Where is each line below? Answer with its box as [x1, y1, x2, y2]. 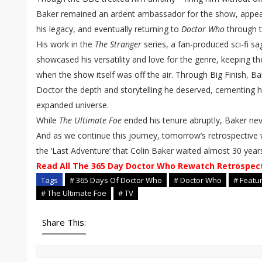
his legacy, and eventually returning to [36, 23, 181, 35]
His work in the [36, 39, 95, 50]
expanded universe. [36, 99, 109, 111]
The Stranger [95, 39, 142, 50]
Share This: [42, 216, 86, 229]
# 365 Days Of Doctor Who [70, 175, 162, 186]
